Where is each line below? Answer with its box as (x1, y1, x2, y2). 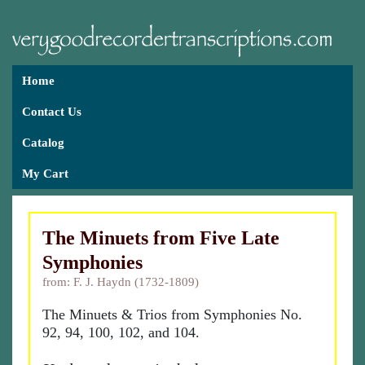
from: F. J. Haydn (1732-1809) (42, 275, 199, 288)
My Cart (22, 167, 68, 180)
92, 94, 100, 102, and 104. (42, 324, 200, 341)
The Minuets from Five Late (42, 227, 279, 248)
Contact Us (22, 105, 81, 118)
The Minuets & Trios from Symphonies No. (42, 306, 302, 323)
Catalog (22, 136, 64, 149)
